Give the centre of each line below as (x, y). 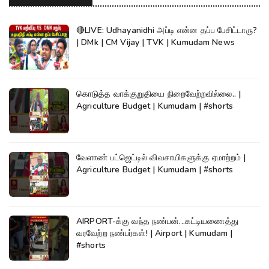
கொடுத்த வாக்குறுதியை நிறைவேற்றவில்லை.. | (159, 94)
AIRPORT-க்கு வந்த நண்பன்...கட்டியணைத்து (157, 222)
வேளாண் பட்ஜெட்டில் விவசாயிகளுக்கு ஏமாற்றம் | (161, 158)
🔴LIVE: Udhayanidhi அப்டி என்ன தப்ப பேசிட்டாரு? (167, 31)
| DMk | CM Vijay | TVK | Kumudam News (156, 43)
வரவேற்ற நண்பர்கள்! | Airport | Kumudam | (155, 234)
